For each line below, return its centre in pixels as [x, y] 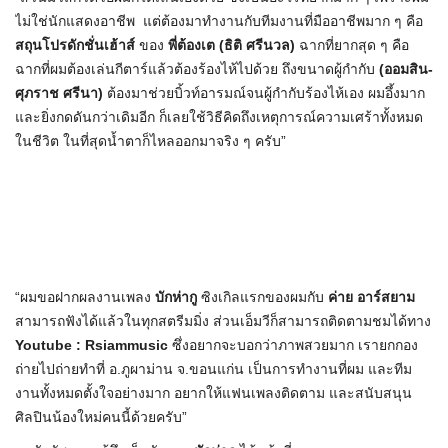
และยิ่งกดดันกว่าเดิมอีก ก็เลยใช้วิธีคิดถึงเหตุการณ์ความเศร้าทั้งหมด [219, 117]
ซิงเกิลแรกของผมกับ [262, 297]
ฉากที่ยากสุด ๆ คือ [352, 45]
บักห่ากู [176, 297]
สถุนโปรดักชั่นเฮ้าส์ [75, 45]
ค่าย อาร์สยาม [371, 297]
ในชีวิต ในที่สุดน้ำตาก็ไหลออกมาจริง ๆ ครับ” [150, 141]
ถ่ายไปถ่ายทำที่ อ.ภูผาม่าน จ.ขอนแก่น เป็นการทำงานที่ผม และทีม [213, 369]
